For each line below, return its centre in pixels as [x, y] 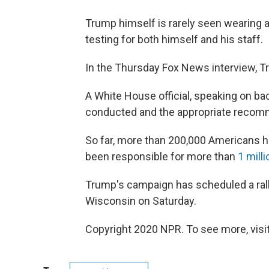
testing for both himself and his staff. [174, 39]
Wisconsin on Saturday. [141, 201]
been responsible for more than [162, 156]
